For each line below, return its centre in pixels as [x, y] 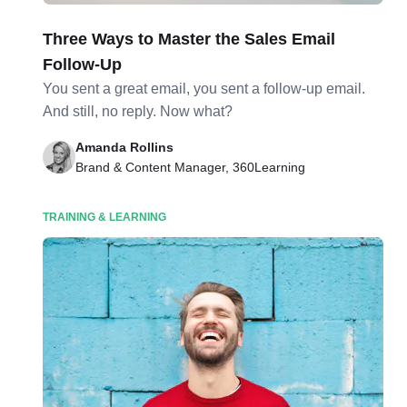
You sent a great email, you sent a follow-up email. [204, 89]
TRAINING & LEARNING [105, 217]
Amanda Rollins [125, 147]
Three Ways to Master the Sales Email [189, 39]
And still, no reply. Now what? [138, 111]
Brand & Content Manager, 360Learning [191, 167]
